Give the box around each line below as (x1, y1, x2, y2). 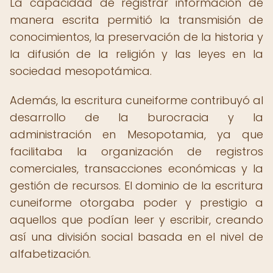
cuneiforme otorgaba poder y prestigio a (10, 195, 263, 210)
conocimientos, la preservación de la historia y (10, 29, 263, 44)
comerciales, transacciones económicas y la (10, 161, 263, 176)
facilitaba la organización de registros (10, 144, 263, 159)
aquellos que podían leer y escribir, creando (10, 212, 263, 227)
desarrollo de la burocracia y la (10, 110, 263, 125)
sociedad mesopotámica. (10, 63, 152, 79)
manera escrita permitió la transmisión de (10, 12, 263, 27)
